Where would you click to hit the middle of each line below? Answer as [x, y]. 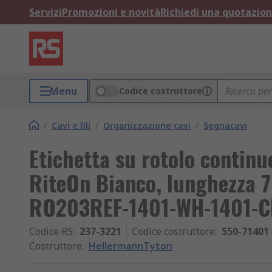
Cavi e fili [71, 125]
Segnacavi [225, 125]
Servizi [46, 12]
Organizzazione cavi [147, 125]
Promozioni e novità [111, 12]
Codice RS [51, 231]
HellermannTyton [131, 246]
